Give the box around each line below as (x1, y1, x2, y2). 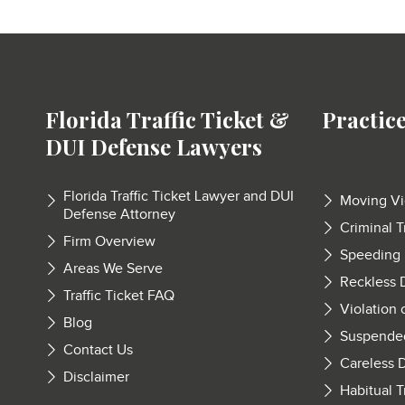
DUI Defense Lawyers (45, 132, 262, 161)
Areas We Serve (63, 260, 163, 278)
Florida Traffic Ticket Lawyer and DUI (63, 188, 294, 205)
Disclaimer (63, 369, 129, 386)
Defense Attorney (63, 206, 175, 223)
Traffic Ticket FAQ (63, 287, 174, 305)
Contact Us (63, 342, 133, 359)
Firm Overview (63, 233, 155, 250)
